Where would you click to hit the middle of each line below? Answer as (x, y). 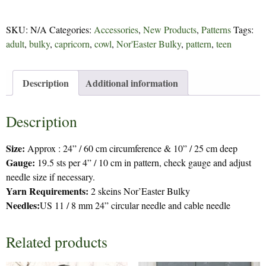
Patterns (216, 30)
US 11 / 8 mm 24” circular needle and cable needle (135, 205)
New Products (170, 30)
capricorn (72, 44)
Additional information (132, 83)
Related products (57, 242)
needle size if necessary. (50, 177)
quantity (19, 23)
